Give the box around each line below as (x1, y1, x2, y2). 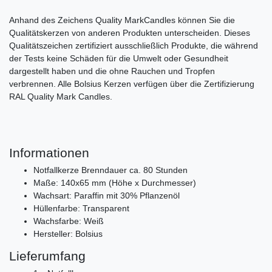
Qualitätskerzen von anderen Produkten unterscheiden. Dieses (9, 28, 250, 38)
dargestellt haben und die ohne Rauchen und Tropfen (9, 66, 215, 76)
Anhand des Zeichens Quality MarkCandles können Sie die (9, 15, 235, 25)
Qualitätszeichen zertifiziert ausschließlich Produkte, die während (9, 41, 258, 51)
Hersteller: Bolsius (33, 229, 103, 239)
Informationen (9, 146, 89, 160)
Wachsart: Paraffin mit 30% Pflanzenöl (33, 191, 180, 201)
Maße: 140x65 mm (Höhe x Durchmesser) (33, 178, 196, 188)
